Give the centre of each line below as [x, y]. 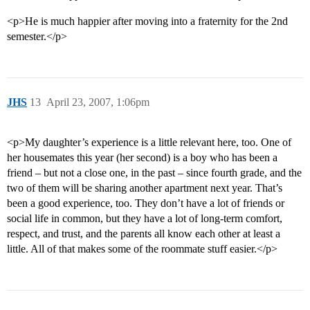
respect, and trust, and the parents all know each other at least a [144, 234]
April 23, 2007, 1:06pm [98, 102]
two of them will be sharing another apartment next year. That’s [145, 188]
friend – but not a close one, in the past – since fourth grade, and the [154, 173]
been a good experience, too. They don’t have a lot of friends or [146, 203]
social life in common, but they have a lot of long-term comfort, [145, 219]
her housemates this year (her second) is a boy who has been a [142, 158]
